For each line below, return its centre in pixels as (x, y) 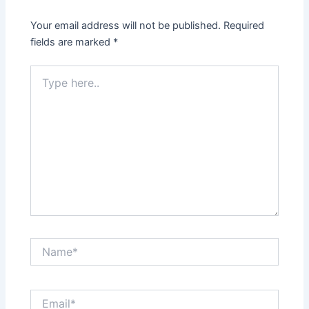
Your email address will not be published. (126, 25)
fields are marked (72, 42)
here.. (43, 85)
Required (244, 25)
